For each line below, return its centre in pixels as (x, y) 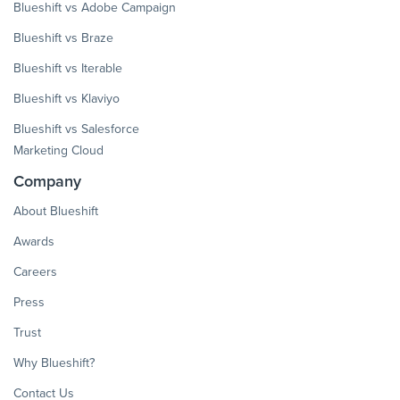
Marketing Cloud (58, 151)
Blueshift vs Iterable (68, 69)
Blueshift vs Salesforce (76, 129)
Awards (34, 242)
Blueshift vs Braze (63, 38)
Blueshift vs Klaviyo (67, 99)
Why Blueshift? (54, 363)
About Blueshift (56, 212)
